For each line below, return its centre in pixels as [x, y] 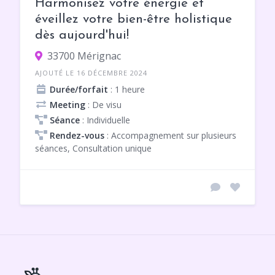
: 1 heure [126, 90]
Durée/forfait [79, 90]
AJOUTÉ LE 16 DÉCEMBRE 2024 [91, 73]
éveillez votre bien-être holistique [134, 20]
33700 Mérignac [84, 56]
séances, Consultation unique [93, 149]
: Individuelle [105, 120]
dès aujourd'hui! [82, 36]
